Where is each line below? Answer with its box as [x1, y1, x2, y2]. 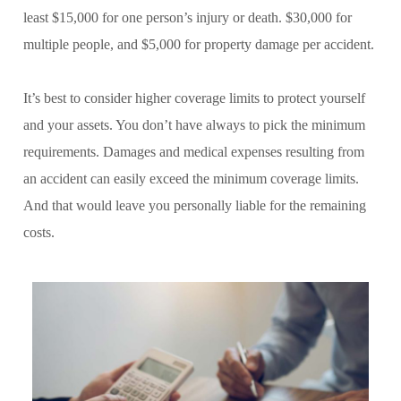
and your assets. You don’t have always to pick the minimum [23, 116, 365, 132]
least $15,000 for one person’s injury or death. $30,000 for [23, 9, 352, 25]
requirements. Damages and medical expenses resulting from [23, 143, 364, 159]
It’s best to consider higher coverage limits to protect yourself [23, 90, 365, 106]
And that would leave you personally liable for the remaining [23, 197, 366, 213]
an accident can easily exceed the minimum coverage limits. [23, 170, 359, 186]
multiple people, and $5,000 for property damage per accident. [23, 36, 374, 52]
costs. [23, 224, 55, 240]
